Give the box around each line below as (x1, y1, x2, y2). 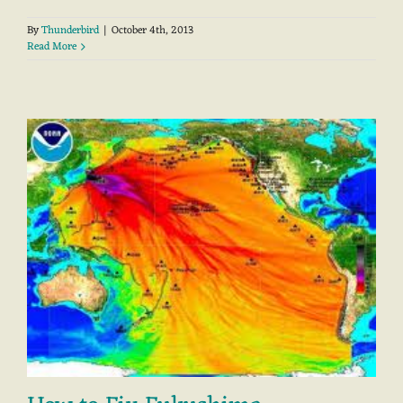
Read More (27, 37, 76, 58)
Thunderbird (41, 21, 99, 41)
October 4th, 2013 (112, 21, 193, 41)
